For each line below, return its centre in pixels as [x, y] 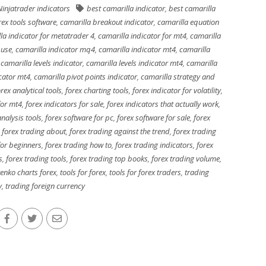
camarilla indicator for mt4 [142, 36]
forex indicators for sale [64, 104]
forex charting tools [97, 90]
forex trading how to [78, 145]
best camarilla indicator [126, 8]
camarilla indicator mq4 [55, 49]
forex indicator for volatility [177, 90]
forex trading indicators [154, 145]
